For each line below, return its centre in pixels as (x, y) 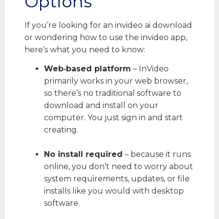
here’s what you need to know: (85, 50)
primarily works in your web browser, (116, 81)
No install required (83, 154)
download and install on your (101, 106)
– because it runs (157, 154)
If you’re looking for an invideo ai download (108, 25)
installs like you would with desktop (114, 191)
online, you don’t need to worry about (119, 167)
